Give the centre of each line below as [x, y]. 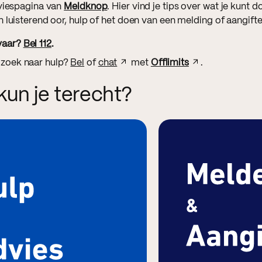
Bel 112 [37, 44]
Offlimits [170, 63]
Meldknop [86, 7]
